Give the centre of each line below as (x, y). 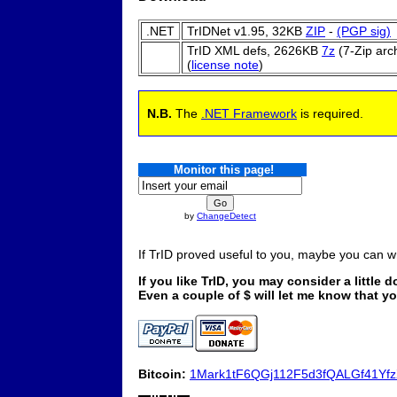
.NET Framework (249, 113)
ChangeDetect (226, 215)
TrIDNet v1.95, (228, 31)
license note (225, 64)
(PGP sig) (364, 31)
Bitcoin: (162, 374)
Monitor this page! (223, 169)
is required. (330, 113)
